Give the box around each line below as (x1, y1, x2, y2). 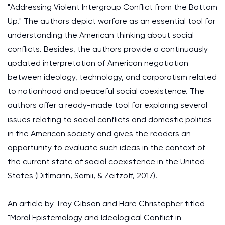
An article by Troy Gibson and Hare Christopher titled (8, 199, 205, 208)
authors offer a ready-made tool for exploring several (8, 100, 207, 110)
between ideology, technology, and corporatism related (8, 72, 217, 82)
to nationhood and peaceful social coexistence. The (8, 86, 204, 96)
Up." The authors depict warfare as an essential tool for (8, 16, 215, 26)
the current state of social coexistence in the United (8, 157, 205, 166)
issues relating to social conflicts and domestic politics (8, 115, 212, 124)
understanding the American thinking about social (8, 30, 194, 40)
